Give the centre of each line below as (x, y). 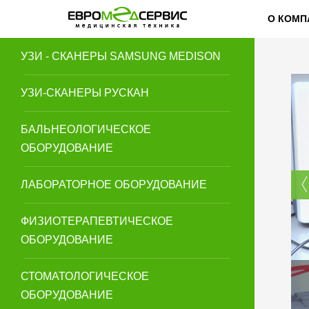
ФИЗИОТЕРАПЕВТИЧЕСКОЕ (97, 221)
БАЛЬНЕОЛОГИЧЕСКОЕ (86, 129)
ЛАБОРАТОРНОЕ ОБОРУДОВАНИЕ (114, 185)
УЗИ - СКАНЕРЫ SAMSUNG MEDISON (121, 56)
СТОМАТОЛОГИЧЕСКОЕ (85, 276)
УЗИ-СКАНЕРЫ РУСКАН (85, 93)
